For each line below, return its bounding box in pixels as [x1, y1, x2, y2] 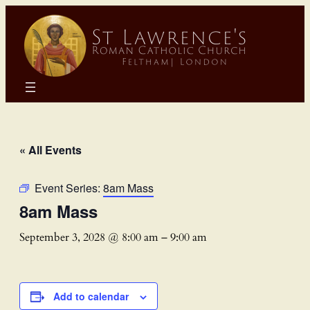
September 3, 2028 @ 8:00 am [19, 229, 158, 245]
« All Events [19, 141, 82, 158]
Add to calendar [53, 289, 129, 303]
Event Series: [35, 179, 103, 196]
